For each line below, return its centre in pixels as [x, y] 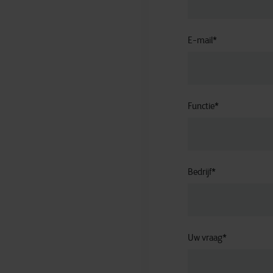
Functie [201, 106]
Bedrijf [199, 172]
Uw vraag [205, 237]
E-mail [200, 40]
